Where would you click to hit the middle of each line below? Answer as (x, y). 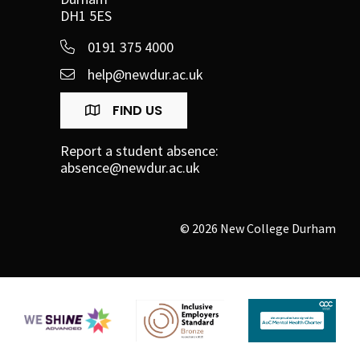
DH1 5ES (86, 16)
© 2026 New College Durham (258, 229)
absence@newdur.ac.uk (130, 168)
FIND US (136, 111)
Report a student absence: (141, 151)
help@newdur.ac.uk (145, 74)
